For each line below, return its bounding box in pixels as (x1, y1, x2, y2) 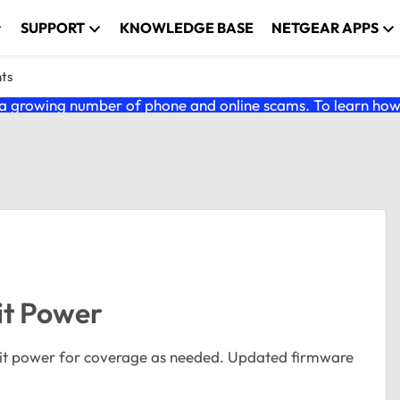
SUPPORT (21, 19, 86, 37)
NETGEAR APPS (271, 19, 379, 37)
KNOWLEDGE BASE (120, 19, 254, 37)
